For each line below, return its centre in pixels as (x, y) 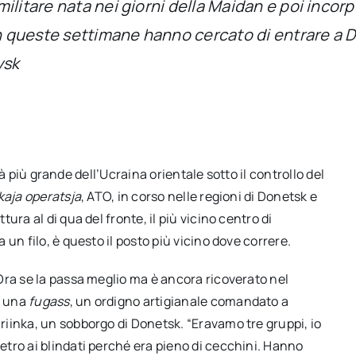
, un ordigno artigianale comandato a (179, 301)
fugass (49, 301)
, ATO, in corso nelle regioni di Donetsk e (199, 196)
